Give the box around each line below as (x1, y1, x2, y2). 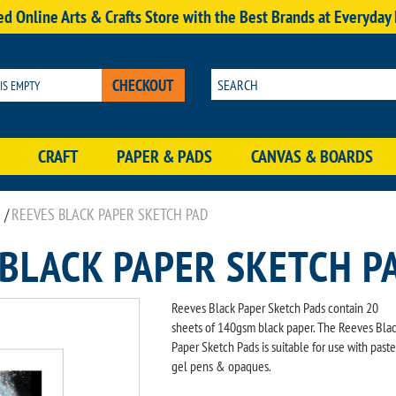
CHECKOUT (111, 75, 174, 95)
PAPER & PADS (117, 145, 213, 168)
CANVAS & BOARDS (250, 145, 373, 168)
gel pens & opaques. (171, 357, 271, 375)
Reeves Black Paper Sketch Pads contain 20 (171, 299, 378, 316)
